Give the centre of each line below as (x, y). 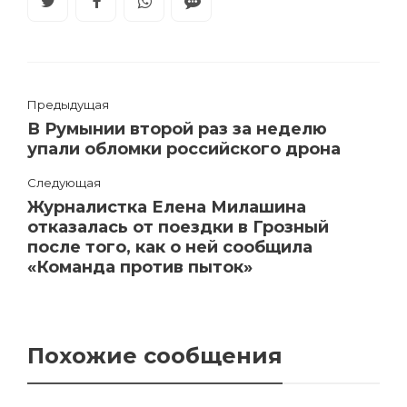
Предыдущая (68, 104)
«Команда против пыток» (140, 267)
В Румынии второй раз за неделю (177, 129)
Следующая (64, 182)
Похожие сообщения (155, 355)
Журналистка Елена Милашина (167, 207)
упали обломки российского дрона (184, 149)
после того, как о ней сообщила (170, 247)
